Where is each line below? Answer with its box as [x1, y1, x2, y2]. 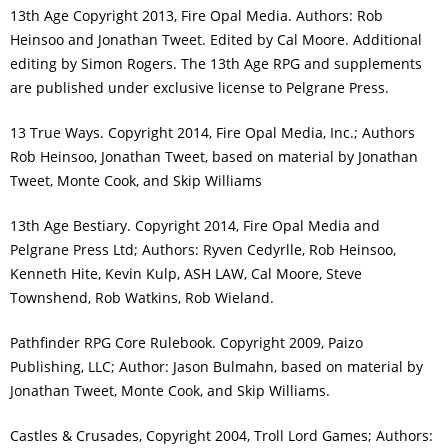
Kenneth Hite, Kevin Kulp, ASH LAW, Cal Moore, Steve [10, 263, 362, 283]
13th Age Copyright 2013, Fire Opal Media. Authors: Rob [10, 5, 383, 25]
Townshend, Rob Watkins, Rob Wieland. [10, 287, 274, 307]
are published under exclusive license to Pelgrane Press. [10, 77, 389, 97]
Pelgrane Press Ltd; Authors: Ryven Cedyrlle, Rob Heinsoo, [10, 239, 396, 259]
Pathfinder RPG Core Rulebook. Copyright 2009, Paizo [10, 332, 363, 352]
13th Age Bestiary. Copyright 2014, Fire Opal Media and [10, 215, 380, 235]
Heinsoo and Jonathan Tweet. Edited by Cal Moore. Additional [10, 29, 422, 49]
